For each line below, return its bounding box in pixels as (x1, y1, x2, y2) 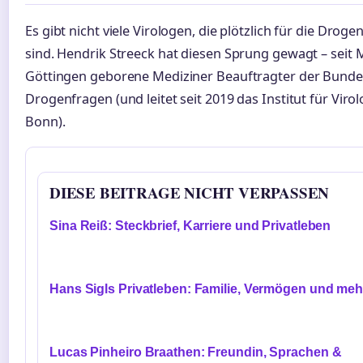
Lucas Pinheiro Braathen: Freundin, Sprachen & (49, 345, 342, 360)
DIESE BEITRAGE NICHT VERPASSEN (49, 181, 330, 204)
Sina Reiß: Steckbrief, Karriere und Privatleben (49, 219, 331, 233)
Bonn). (25, 113, 66, 130)
